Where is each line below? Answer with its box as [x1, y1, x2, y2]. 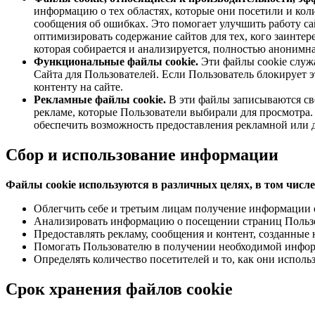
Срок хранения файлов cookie [6, 279, 233, 298]
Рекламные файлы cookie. [34, 94, 166, 106]
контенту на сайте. [34, 81, 123, 94]
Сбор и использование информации [6, 145, 278, 164]
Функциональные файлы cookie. [34, 56, 198, 68]
